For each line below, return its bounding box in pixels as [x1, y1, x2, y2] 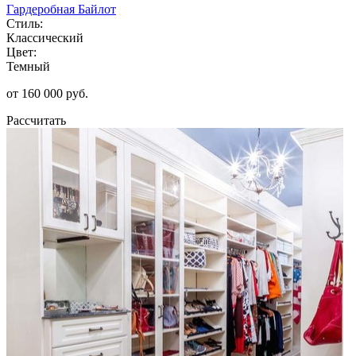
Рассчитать [6, 113, 66, 127]
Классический [6, 30, 83, 44]
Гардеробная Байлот [6, 2, 116, 16]
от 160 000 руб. [6, 86, 88, 100]
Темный [6, 59, 50, 73]
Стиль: [6, 16, 43, 30]
